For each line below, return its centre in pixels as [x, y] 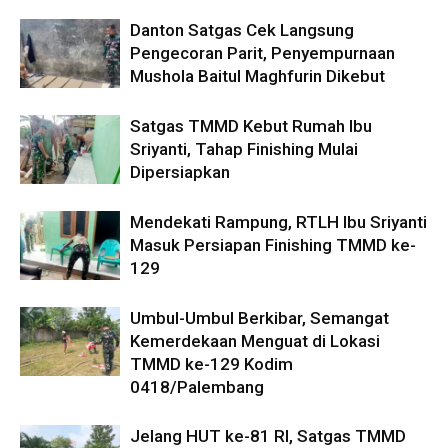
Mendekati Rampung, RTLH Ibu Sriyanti [278, 222]
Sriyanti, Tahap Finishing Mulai [244, 149]
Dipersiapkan [180, 172]
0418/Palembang [197, 387]
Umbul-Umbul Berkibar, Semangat [259, 318]
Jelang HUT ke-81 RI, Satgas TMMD [268, 436]
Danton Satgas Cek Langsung [242, 30]
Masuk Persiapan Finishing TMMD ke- [273, 245]
